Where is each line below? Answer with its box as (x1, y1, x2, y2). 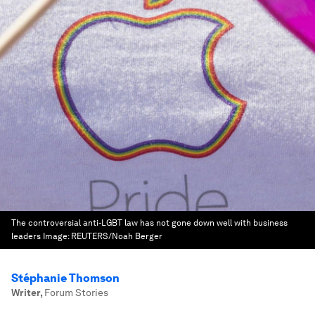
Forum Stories (44, 287, 108, 298)
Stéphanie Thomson (11, 271, 120, 285)
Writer (11, 287, 40, 298)
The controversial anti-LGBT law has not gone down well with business (11, 218, 288, 228)
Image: (43, 231, 71, 241)
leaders (11, 231, 41, 241)
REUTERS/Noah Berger (71, 231, 162, 241)
